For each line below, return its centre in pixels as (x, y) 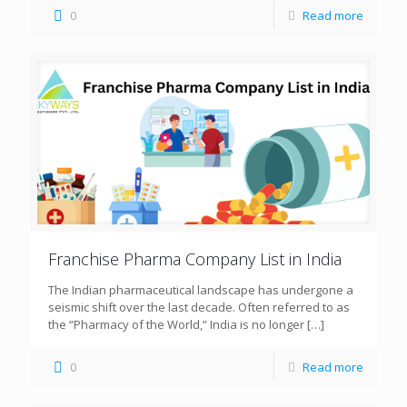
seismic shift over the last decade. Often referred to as (199, 308)
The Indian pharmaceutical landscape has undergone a (201, 290)
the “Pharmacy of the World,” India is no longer (176, 325)
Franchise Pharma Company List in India (195, 259)
